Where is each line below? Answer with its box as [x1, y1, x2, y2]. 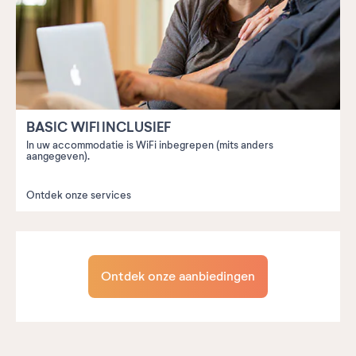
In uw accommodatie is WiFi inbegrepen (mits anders [26, 138, 273, 152]
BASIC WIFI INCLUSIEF [26, 118, 171, 137]
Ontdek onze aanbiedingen [101, 268, 255, 284]
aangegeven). [26, 149, 90, 163]
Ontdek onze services [26, 188, 131, 202]
